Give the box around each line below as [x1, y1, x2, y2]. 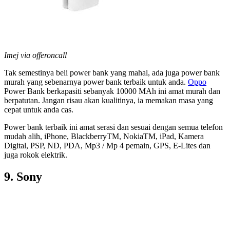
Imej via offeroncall [4, 50, 67, 60]
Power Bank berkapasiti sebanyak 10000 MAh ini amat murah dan [4, 86, 220, 95]
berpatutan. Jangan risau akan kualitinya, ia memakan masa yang [4, 95, 213, 105]
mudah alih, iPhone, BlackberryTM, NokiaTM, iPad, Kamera [4, 131, 204, 141]
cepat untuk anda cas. [4, 105, 73, 114]
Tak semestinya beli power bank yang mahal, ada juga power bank [4, 68, 220, 77]
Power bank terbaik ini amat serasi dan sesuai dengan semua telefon [4, 122, 223, 131]
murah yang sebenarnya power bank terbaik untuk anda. [4, 77, 188, 86]
